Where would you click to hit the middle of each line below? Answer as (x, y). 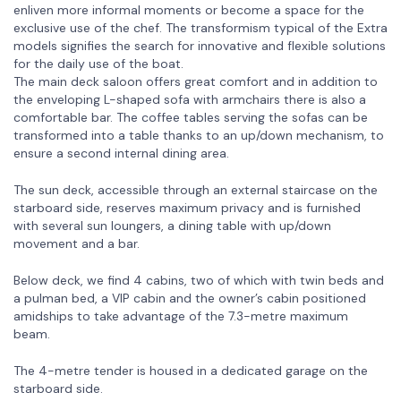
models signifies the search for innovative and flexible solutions (200, 45)
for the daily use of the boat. (98, 63)
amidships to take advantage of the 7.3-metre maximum (181, 316)
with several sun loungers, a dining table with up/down (172, 225)
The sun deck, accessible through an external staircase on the (196, 189)
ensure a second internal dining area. (121, 153)
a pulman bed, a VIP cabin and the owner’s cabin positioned (190, 298)
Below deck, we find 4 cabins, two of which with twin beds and (199, 280)
